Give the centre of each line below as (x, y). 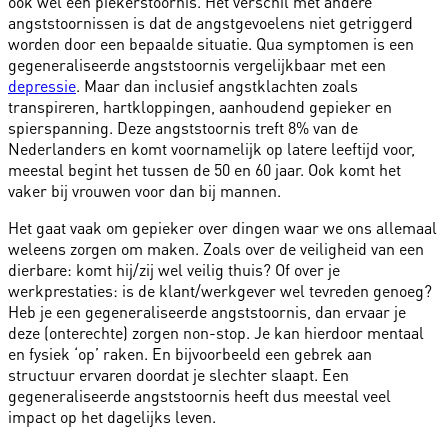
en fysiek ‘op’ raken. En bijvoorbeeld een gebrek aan (190, 353)
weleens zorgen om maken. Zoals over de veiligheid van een (216, 248)
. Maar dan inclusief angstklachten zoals (217, 85)
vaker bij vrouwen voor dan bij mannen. (144, 190)
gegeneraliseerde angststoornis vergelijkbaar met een (197, 64)
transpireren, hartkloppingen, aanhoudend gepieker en (200, 106)
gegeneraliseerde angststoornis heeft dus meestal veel (199, 395)
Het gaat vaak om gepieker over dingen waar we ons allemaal (222, 227)
